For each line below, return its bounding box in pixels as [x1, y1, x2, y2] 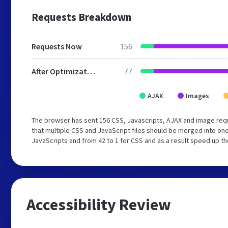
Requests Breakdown [32, 10, 131, 24]
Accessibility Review [26, 194, 171, 215]
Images [186, 91, 209, 100]
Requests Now [32, 41, 82, 51]
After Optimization [87, 66, 95, 76]
